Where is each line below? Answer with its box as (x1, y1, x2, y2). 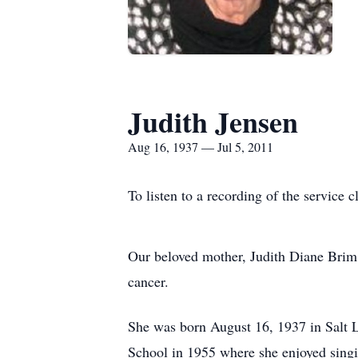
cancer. (128, 272, 169, 291)
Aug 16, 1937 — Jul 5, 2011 (128, 138, 273, 155)
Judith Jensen (128, 101, 298, 142)
